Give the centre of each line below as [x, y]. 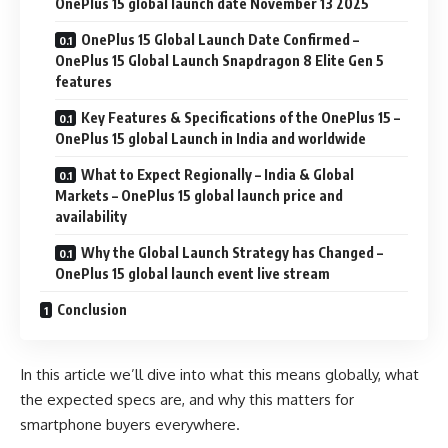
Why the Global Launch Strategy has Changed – [232, 252]
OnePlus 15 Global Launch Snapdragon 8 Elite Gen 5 [219, 60]
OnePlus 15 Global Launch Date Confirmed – [220, 39]
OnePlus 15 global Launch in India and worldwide [210, 138]
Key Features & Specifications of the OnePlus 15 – [240, 117]
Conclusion [92, 309]
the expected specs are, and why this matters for [187, 399]
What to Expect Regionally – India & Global [217, 174]
